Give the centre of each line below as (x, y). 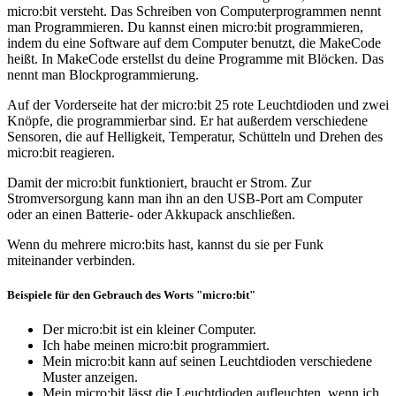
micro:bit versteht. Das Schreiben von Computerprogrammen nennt (194, 11)
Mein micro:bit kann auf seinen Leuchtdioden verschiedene (207, 362)
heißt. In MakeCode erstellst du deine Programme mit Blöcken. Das (195, 58)
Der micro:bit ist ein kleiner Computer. (149, 330)
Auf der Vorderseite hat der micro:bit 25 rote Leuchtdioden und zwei (198, 104)
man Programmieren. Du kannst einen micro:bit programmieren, (185, 27)
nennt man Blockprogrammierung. (103, 74)
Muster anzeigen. (90, 377)
